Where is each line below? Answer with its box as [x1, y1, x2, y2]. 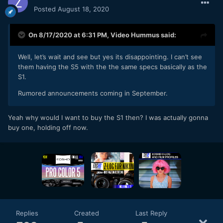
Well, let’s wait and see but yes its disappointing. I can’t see [18, 53, 202, 61]
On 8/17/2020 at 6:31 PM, [28, 31, 111, 39]
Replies [16, 209, 39, 218]
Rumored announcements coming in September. [18, 89, 168, 98]
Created [74, 209, 100, 218]
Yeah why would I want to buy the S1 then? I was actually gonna [8, 113, 208, 122]
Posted [34, 5, 58, 13]
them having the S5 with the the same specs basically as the [18, 63, 207, 71]
